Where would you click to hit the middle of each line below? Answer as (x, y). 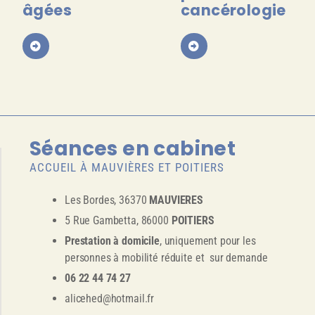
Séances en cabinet (133, 149)
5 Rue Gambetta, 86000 (118, 221)
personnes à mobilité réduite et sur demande (166, 258)
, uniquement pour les (207, 241)
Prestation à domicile (112, 241)
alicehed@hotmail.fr (110, 299)
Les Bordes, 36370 (107, 200)
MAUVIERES (176, 200)
